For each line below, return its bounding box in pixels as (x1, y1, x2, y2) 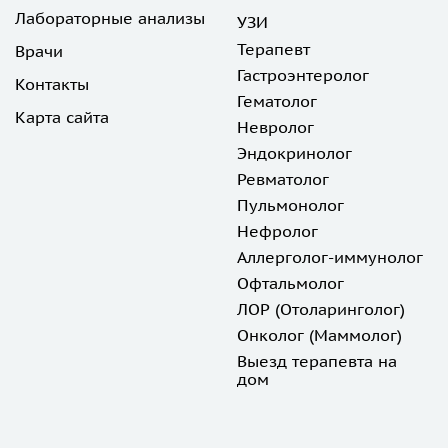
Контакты (15, 74, 89, 94)
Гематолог (236, 91, 317, 111)
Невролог (236, 117, 314, 137)
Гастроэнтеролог (236, 65, 369, 85)
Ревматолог (236, 169, 329, 189)
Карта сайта (15, 107, 109, 127)
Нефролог (236, 221, 318, 241)
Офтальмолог (236, 273, 344, 293)
